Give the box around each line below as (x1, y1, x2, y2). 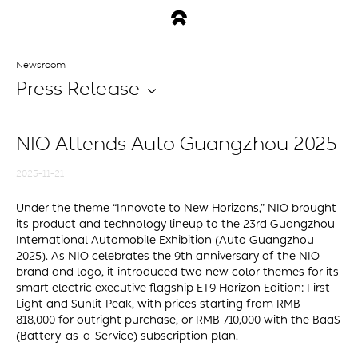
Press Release (16, 77, 140, 101)
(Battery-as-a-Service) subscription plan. (16, 329, 238, 343)
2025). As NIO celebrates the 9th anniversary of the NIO (16, 249, 320, 263)
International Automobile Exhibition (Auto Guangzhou (16, 233, 314, 247)
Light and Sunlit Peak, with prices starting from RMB (16, 297, 300, 311)
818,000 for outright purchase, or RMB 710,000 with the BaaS (16, 313, 340, 327)
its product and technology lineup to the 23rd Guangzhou (16, 217, 335, 231)
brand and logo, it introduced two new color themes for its (16, 265, 339, 279)
